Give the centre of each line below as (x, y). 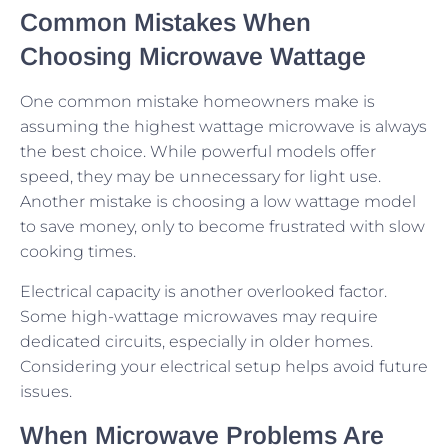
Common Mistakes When (165, 22)
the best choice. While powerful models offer (198, 152)
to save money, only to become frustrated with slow (222, 227)
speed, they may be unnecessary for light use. (200, 177)
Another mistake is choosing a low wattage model (218, 202)
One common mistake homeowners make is (197, 102)
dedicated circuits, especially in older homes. (196, 341)
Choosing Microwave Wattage (193, 56)
